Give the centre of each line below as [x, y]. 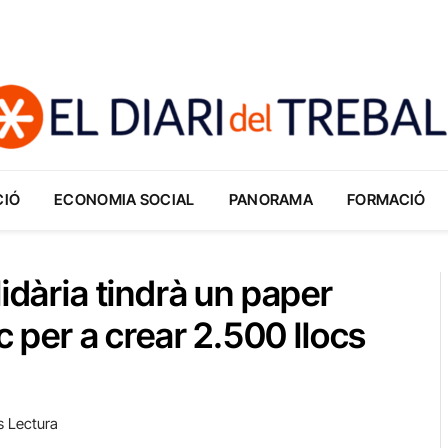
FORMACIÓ [386, 199]
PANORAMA [271, 199]
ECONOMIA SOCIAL [124, 199]
